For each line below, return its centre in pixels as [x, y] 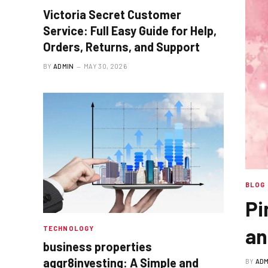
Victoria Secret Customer [112, 15]
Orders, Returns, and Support [121, 47]
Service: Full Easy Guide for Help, [130, 31]
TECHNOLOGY [68, 229]
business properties [98, 247]
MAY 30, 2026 [105, 66]
